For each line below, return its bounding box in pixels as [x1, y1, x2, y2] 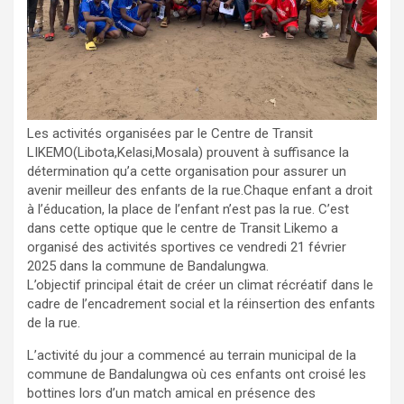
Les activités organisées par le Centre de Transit [27, 124, 313, 142]
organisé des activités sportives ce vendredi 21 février [27, 238, 346, 255]
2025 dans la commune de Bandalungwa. [27, 257, 269, 274]
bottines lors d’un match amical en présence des [27, 384, 316, 401]
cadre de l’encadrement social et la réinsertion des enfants [27, 295, 375, 312]
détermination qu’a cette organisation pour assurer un [27, 162, 346, 179]
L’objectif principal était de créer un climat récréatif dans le [27, 276, 373, 293]
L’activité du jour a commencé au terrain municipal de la [27, 346, 356, 363]
